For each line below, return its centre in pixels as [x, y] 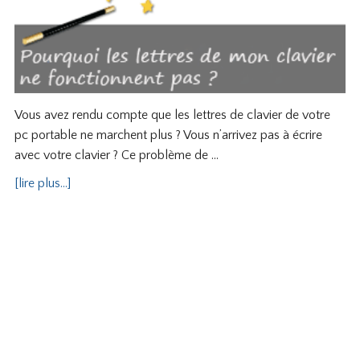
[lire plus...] [42, 183]
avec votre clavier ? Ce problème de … [116, 155]
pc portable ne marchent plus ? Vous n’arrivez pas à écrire [168, 135]
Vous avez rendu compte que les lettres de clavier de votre [172, 115]
